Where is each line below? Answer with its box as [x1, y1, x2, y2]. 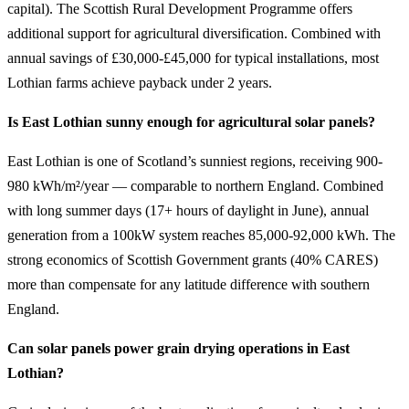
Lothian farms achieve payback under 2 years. [7, 75, 272, 90]
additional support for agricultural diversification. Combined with [7, 26, 381, 41]
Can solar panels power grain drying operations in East [7, 341, 350, 356]
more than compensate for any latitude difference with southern [7, 277, 370, 292]
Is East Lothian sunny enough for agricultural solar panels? [7, 114, 375, 130]
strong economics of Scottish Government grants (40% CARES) [7, 252, 378, 267]
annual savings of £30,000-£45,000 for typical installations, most [7, 50, 379, 66]
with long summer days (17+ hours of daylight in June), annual [7, 203, 369, 218]
